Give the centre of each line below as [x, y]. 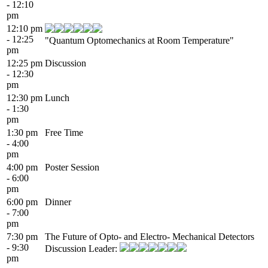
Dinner [58, 202]
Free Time [64, 132]
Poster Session [72, 167]
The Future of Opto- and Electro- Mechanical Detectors [150, 236]
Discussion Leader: [82, 248]
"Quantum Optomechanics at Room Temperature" [139, 40]
